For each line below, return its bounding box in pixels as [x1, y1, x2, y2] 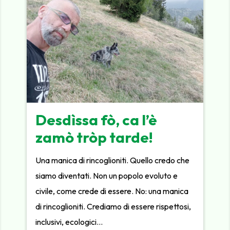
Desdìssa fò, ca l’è [35, 110, 158, 129]
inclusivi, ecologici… [35, 216, 103, 227]
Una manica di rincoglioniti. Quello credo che [35, 155, 190, 165]
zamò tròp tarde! [35, 128, 154, 147]
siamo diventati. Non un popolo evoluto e [35, 170, 178, 181]
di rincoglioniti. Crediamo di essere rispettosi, [35, 201, 191, 212]
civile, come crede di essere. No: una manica [35, 185, 189, 196]
